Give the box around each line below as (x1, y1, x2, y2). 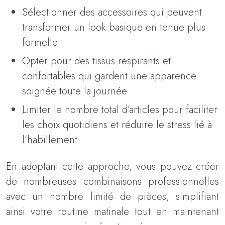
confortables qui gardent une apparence (22, 69, 196, 83)
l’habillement (22, 133, 77, 147)
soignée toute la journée (22, 84, 127, 98)
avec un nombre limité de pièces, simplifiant (6, 189, 219, 204)
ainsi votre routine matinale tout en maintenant (6, 204, 219, 219)
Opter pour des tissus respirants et (22, 54, 171, 68)
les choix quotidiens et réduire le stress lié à (22, 118, 212, 132)
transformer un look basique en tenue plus (22, 20, 205, 35)
